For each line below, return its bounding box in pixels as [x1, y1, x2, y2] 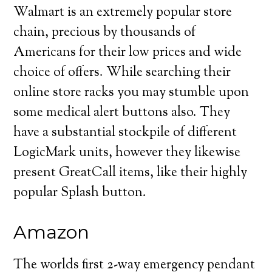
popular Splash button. [13, 183, 147, 203]
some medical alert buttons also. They [13, 103, 231, 123]
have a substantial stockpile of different [13, 123, 237, 143]
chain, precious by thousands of [13, 23, 196, 42]
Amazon [13, 221, 90, 243]
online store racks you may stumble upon [13, 83, 250, 103]
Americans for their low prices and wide [13, 43, 242, 63]
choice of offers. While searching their [13, 63, 231, 83]
